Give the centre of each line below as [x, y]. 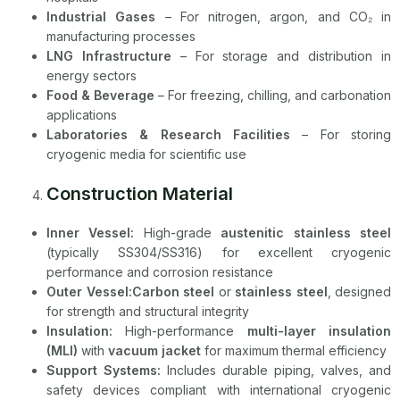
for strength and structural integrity [148, 311]
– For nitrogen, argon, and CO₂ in [273, 16]
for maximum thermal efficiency [294, 350]
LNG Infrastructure [109, 55]
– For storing [341, 134]
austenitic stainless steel [306, 232]
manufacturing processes [121, 36]
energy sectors [92, 75]
